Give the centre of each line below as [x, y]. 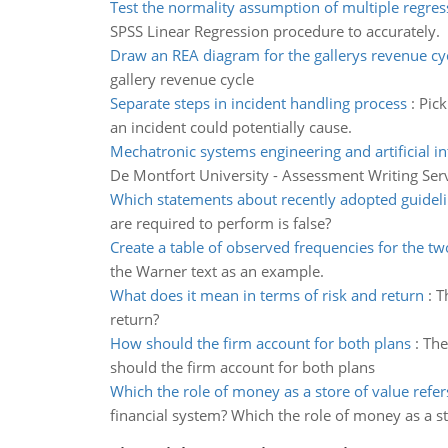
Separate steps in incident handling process [258, 103]
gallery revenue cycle [181, 79]
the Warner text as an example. [216, 271]
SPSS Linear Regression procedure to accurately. [274, 31]
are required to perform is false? [220, 223]
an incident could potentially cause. [230, 127]
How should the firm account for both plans [260, 343]
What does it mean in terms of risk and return [266, 295]
